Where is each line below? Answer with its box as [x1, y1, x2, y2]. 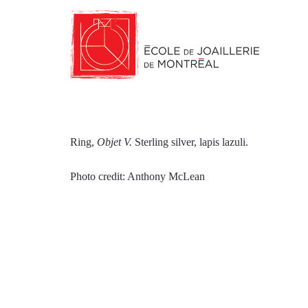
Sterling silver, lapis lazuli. [135, 136, 248, 148]
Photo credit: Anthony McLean [70, 170, 205, 182]
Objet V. [97, 136, 135, 148]
